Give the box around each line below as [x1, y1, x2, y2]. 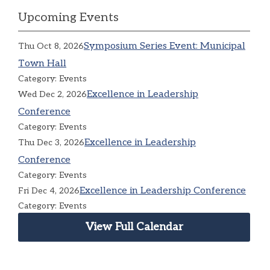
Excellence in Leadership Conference [80, 184, 246, 196]
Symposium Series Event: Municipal [84, 40, 246, 52]
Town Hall [18, 57, 67, 69]
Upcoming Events [18, 10, 119, 25]
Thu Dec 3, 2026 [18, 137, 85, 148]
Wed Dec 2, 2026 [18, 89, 87, 99]
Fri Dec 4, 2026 [18, 185, 80, 196]
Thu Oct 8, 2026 [18, 40, 84, 51]
